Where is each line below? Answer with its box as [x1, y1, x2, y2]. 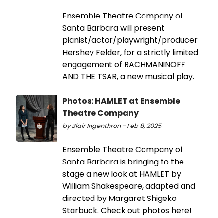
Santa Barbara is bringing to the [62, 156, 184, 167]
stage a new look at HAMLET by [62, 168, 181, 180]
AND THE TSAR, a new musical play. [62, 71, 194, 82]
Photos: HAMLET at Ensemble [62, 95, 180, 107]
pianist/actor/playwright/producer [62, 34, 198, 46]
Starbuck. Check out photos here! [62, 204, 192, 216]
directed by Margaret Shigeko [62, 192, 177, 204]
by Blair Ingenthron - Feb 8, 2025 [62, 121, 161, 130]
